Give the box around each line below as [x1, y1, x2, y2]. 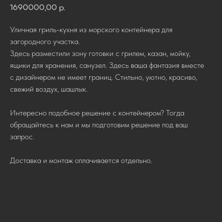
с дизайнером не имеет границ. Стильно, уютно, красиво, [10, 72, 197, 82]
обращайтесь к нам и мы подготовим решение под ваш [10, 120, 188, 129]
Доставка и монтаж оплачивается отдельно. [10, 156, 152, 165]
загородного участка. [10, 37, 80, 46]
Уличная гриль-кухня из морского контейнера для [10, 25, 172, 34]
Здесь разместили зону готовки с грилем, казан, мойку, [10, 49, 190, 58]
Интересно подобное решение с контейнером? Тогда [10, 108, 184, 117]
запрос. [10, 132, 34, 141]
